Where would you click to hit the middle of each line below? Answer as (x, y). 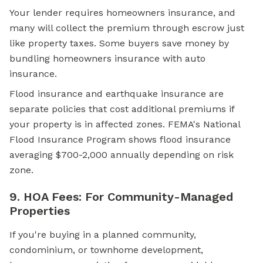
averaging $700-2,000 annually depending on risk (122, 155)
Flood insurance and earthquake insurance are (117, 94)
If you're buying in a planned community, (103, 235)
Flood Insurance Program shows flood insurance (120, 140)
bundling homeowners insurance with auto (107, 59)
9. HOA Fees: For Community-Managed (121, 197)
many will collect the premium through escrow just (127, 28)
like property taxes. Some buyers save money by (119, 43)
